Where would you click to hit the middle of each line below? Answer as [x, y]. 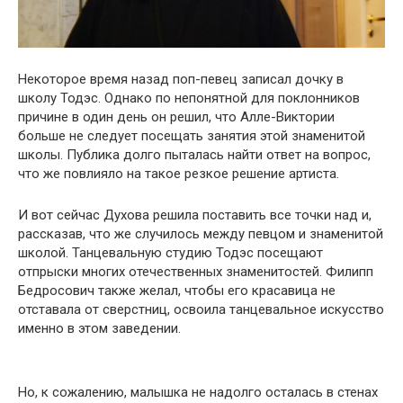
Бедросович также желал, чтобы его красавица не [177, 291]
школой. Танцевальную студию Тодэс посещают [170, 253]
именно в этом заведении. [99, 329]
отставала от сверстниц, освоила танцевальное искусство [201, 310]
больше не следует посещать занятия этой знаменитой [192, 136]
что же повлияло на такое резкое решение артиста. [179, 174]
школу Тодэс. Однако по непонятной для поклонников [189, 99]
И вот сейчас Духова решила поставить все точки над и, [195, 215]
